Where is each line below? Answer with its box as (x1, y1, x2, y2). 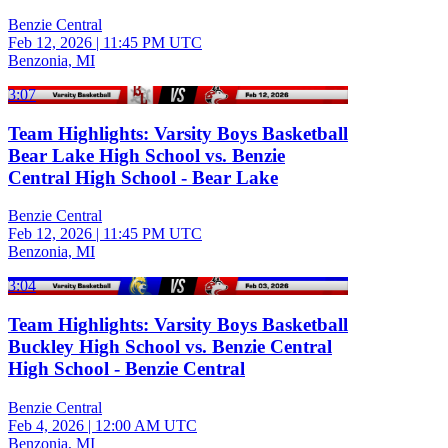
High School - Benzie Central (8, 358, 245, 379)
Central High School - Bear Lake (8, 166, 278, 188)
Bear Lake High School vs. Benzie (8, 144, 285, 166)
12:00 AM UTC (95, 416, 197, 434)
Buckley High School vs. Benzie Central (8, 336, 332, 357)
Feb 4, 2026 (8, 416, 84, 434)
